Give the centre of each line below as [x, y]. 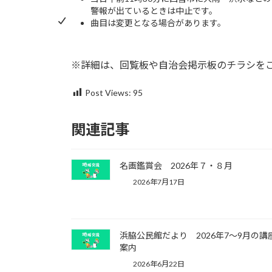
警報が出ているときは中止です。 [154, 11]
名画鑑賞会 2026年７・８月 [176, 166]
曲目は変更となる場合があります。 [158, 23]
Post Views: [108, 92]
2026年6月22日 [158, 263]
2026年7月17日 [158, 182]
